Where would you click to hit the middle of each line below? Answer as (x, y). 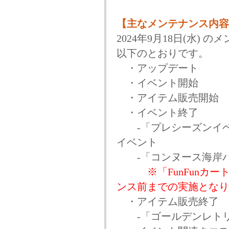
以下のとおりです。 (162, 53)
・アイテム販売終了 (167, 202)
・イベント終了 (157, 113)
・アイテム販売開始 (167, 98)
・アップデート (157, 68)
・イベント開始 (157, 83)
